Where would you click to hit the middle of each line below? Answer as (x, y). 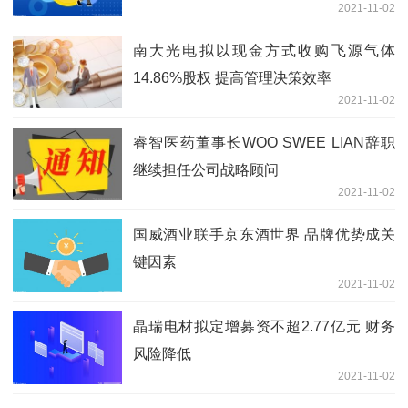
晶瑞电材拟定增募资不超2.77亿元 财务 (264, 326)
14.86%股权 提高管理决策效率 (232, 77)
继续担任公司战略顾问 (206, 169)
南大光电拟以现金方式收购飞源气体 (264, 50)
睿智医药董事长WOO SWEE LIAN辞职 (264, 142)
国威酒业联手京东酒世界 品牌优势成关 (264, 234)
